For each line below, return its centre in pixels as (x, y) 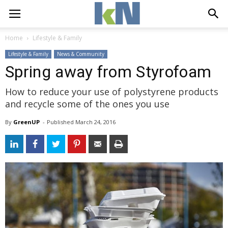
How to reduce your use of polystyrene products (112, 92)
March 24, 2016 (95, 122)
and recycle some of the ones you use (87, 104)
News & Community (81, 54)
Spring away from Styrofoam (108, 72)
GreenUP (26, 122)
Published (61, 122)
